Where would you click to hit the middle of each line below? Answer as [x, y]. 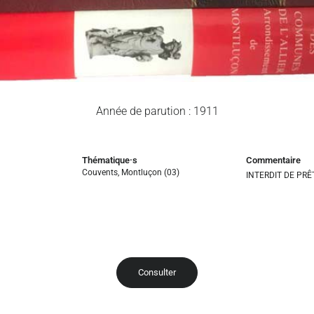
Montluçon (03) [151, 172]
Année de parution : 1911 [157, 111]
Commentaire [273, 160]
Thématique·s [110, 160]
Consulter [157, 272]
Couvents [100, 172]
